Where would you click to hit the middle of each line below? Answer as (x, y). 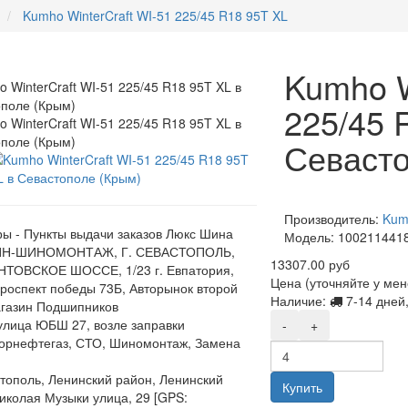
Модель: (310, 237)
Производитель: (332, 219)
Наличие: (301, 301)
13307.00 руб (311, 264)
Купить (303, 387)
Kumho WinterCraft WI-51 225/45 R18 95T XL (155, 15)
